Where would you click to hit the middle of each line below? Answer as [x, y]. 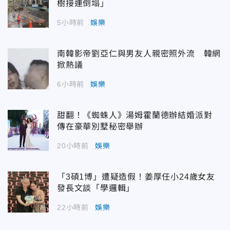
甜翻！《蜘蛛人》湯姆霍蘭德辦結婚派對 [139, 115]
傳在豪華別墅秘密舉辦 [100, 126]
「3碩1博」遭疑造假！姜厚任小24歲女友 [136, 177]
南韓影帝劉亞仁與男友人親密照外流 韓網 [139, 53]
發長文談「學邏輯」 [96, 188]
